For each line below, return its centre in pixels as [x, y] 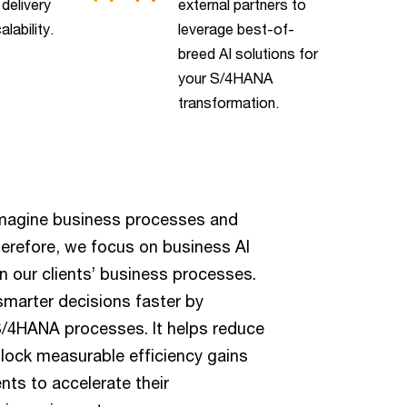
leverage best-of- [237, 28]
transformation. [229, 102]
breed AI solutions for [248, 53]
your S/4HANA [226, 77]
